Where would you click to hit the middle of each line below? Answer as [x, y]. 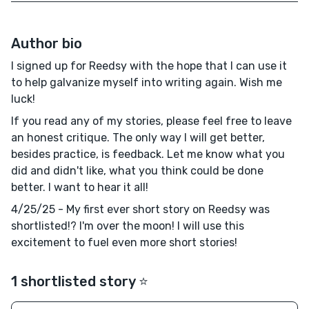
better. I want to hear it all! [80, 188]
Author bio [47, 44]
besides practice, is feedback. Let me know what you [148, 154]
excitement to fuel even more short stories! [124, 243]
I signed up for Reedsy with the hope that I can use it [149, 66]
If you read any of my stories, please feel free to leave [151, 121]
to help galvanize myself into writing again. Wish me [147, 83]
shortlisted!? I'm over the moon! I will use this [128, 226]
